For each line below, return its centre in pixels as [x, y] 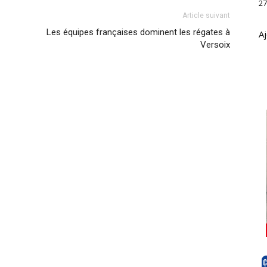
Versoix [215, 44]
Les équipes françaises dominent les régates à [138, 32]
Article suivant [206, 15]
